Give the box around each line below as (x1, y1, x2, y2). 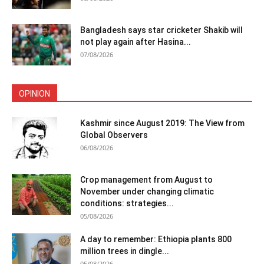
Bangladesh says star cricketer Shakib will (80, 25, 243, 35)
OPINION (19, 89, 50, 99)
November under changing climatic (80, 187, 214, 197)
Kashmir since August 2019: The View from (80, 118, 245, 128)
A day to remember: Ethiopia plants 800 (80, 235, 232, 245)
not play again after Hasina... (80, 37, 191, 47)
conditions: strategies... (80, 199, 174, 209)
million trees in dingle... (80, 246, 169, 256)
